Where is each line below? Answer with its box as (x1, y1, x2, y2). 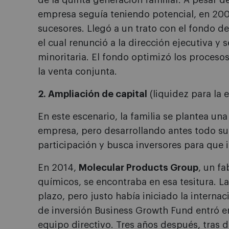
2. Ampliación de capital (38, 89, 147, 99)
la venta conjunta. (38, 67, 117, 76)
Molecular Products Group (79, 163, 198, 172)
